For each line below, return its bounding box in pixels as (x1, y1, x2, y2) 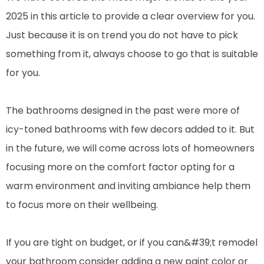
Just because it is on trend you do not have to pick (6, 28, 238, 42)
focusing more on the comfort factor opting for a (6, 160, 235, 174)
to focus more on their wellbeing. (6, 197, 158, 212)
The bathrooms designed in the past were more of (6, 103, 240, 117)
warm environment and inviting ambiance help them (6, 179, 250, 193)
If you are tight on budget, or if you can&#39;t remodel (6, 235, 258, 249)
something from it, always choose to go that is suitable (6, 47, 258, 61)
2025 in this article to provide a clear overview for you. (6, 9, 255, 23)
